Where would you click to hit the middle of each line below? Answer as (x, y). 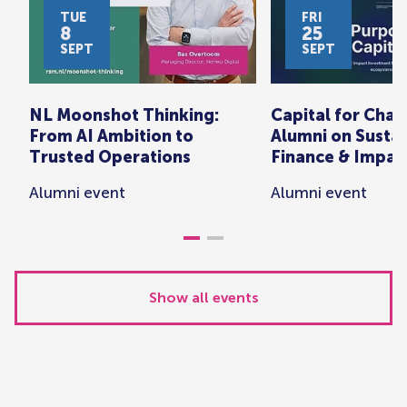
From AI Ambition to (111, 136)
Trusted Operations (110, 157)
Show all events (203, 298)
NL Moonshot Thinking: (124, 115)
